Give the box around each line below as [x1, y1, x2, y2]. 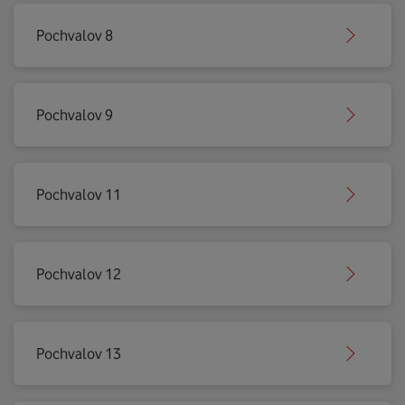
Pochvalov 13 [36, 344, 121, 363]
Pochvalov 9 [36, 106, 113, 124]
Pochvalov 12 [36, 265, 121, 283]
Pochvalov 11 [36, 185, 121, 203]
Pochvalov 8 [36, 26, 113, 44]
